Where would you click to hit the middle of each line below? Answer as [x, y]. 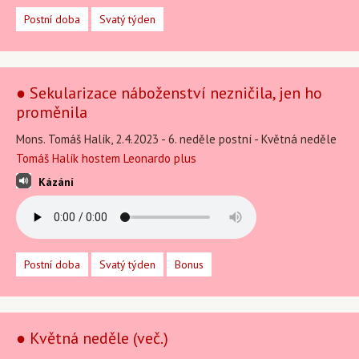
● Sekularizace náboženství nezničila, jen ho [169, 93]
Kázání [56, 182]
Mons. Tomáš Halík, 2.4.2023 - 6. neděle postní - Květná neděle [176, 139]
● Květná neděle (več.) [92, 338]
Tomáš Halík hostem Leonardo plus [106, 158]
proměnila [52, 112]
